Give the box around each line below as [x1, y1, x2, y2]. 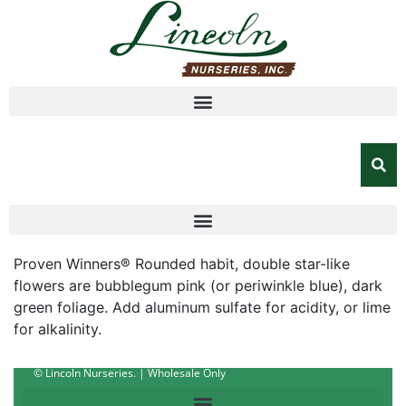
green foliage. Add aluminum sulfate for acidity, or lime [14, 298, 391, 316]
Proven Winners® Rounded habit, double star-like [14, 255, 350, 273]
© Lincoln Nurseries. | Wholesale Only [34, 365, 226, 381]
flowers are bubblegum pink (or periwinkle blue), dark [14, 276, 382, 295]
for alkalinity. [14, 320, 101, 338]
